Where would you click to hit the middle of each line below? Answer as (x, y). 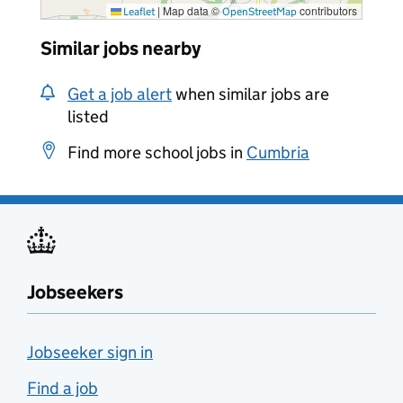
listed (88, 116)
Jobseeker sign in (90, 352)
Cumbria (278, 152)
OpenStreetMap (260, 11)
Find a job (63, 388)
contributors (327, 10)
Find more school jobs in (157, 152)
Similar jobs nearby (121, 49)
